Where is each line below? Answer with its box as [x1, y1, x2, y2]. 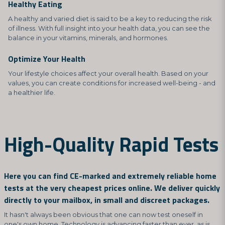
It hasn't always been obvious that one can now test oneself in [4, 210, 203, 218]
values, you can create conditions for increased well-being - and [8, 79, 215, 87]
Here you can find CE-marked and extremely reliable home [4, 169, 216, 182]
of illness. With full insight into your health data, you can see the [8, 24, 210, 32]
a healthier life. [8, 88, 55, 96]
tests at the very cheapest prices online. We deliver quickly [4, 181, 220, 194]
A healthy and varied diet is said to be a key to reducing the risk [8, 15, 211, 23]
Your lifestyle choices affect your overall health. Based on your [8, 69, 208, 77]
